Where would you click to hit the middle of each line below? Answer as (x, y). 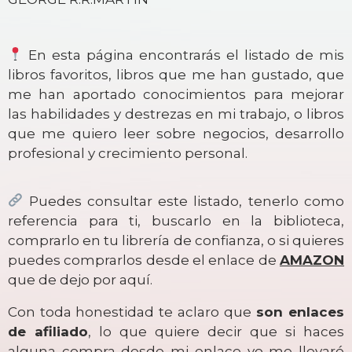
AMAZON (312, 260)
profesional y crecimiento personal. (128, 153)
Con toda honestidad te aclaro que (130, 312)
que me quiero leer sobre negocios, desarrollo (176, 133)
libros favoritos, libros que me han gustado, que (176, 74)
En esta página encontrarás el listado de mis (183, 55)
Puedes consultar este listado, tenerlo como (183, 201)
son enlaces (298, 312)
